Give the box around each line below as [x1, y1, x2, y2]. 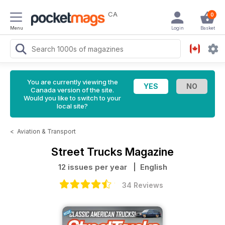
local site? [57, 102, 88, 110]
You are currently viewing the [27, 78, 118, 86]
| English [129, 162, 167, 172]
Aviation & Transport [17, 128, 76, 135]
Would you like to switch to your [24, 94, 121, 102]
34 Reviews [122, 181, 163, 189]
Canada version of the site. [31, 86, 114, 94]
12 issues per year [58, 162, 129, 172]
